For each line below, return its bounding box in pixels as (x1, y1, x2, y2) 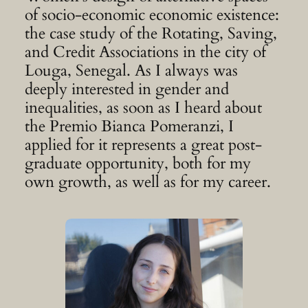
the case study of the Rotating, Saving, (24, 23, 277, 45)
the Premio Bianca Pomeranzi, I (24, 115, 234, 137)
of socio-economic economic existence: (24, 4, 279, 26)
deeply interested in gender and (24, 78, 229, 100)
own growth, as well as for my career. (24, 171, 271, 193)
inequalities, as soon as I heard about (24, 97, 262, 119)
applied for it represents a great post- (24, 134, 262, 156)
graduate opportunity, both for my (24, 153, 251, 175)
